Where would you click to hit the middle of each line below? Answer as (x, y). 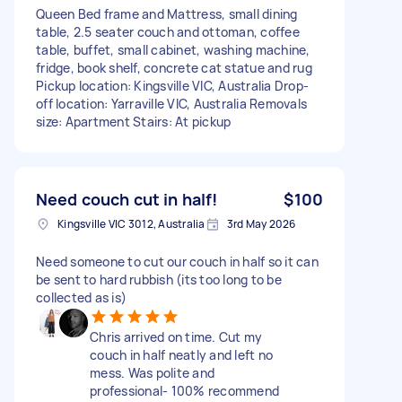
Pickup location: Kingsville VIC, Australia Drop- (172, 85)
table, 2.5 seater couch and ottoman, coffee (168, 31)
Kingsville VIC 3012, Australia (131, 223)
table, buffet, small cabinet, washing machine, (173, 49)
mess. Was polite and (152, 372)
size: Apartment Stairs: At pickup (134, 121)
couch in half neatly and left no (181, 354)
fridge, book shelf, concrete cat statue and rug (174, 67)
